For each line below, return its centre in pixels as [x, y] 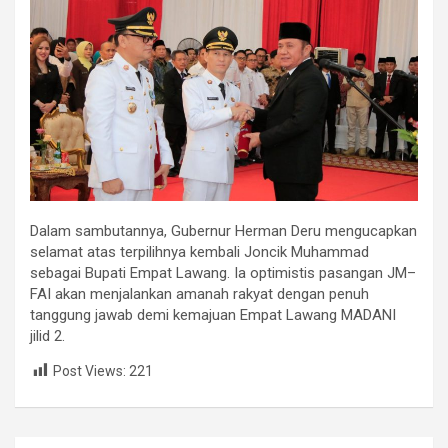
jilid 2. [47, 335]
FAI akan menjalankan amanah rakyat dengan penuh [199, 293]
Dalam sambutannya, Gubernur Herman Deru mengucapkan [223, 230]
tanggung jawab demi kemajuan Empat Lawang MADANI [213, 314]
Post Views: [89, 370]
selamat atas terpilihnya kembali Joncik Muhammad [199, 251]
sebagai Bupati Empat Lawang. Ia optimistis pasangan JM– [223, 272]
